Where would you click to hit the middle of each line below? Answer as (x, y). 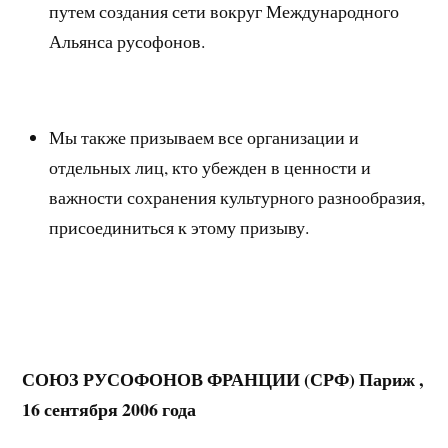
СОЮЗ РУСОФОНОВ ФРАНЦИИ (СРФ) (191, 379)
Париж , (391, 379)
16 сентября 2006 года (109, 409)
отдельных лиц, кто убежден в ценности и (210, 166)
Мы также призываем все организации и (204, 136)
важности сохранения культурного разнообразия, (237, 196)
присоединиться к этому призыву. (179, 226)
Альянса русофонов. (127, 41)
